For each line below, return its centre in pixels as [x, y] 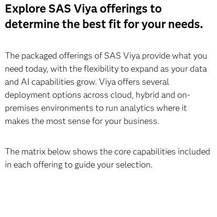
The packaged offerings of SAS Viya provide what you [106, 56]
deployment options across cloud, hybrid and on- [98, 95]
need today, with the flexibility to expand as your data [106, 69]
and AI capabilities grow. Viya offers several [87, 82]
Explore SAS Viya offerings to [83, 8]
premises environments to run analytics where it [96, 108]
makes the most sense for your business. [82, 121]
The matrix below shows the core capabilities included [108, 152]
